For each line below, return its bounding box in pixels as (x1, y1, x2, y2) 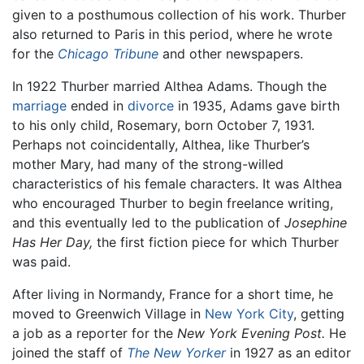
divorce (128, 97, 174, 114)
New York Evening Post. (177, 324, 325, 341)
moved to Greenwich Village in (12, 305, 205, 322)
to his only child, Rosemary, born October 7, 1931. (12, 116, 314, 133)
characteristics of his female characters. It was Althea (12, 175, 342, 192)
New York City (205, 305, 293, 322)
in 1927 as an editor (226, 344, 351, 361)
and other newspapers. (158, 45, 303, 62)
